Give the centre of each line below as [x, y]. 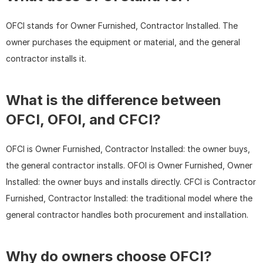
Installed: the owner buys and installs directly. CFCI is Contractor [131, 182]
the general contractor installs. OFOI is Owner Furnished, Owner [129, 166]
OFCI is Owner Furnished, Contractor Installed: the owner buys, [128, 149]
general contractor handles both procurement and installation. [127, 215]
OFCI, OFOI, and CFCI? [83, 120]
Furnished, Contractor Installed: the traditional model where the [129, 198]
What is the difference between [114, 100]
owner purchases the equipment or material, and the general [123, 42]
